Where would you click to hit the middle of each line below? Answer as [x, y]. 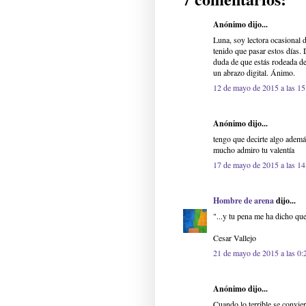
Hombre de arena [244, 201]
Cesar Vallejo [235, 238]
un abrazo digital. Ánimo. [254, 73]
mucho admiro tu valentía [254, 150]
